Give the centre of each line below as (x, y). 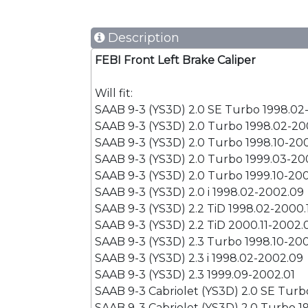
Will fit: (114, 93)
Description (142, 38)
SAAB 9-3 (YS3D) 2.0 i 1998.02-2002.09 (199, 192)
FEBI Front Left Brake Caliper (175, 60)
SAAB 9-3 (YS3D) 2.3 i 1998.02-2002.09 (199, 258)
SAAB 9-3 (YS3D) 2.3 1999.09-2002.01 (195, 275)
